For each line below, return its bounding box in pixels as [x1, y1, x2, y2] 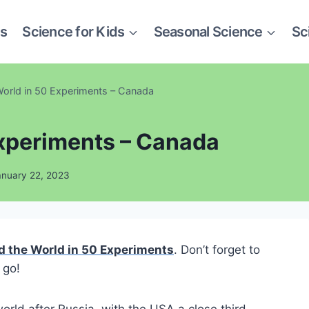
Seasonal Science [153, 23, 263, 40]
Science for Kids [22, 23, 125, 40]
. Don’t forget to [174, 243, 260, 257]
